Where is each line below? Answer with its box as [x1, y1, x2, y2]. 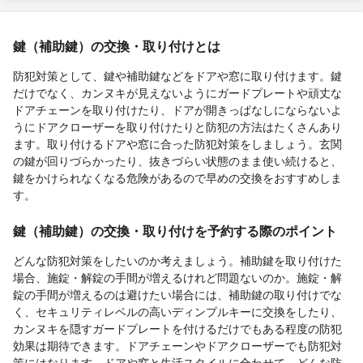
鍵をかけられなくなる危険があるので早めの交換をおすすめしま [13, 169, 342, 186]
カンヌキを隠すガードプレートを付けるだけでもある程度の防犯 [13, 319, 342, 336]
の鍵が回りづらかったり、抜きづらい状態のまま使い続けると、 [13, 152, 342, 169]
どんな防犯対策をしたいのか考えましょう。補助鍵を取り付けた [13, 251, 342, 268]
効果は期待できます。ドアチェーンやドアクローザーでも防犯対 [13, 336, 342, 353]
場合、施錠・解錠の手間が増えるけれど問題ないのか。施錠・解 [13, 268, 342, 285]
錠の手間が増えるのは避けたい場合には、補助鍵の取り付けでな [13, 285, 342, 302]
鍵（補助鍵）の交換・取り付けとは [13, 36, 220, 55]
